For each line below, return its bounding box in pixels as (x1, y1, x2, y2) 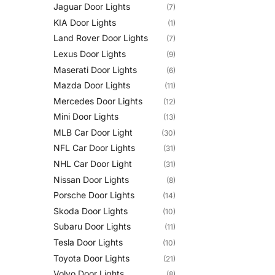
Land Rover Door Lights (53, 33, 148, 44)
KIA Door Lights (53, 17, 116, 28)
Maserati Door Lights (53, 64, 137, 75)
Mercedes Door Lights (53, 95, 142, 106)
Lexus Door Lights (53, 48, 126, 59)
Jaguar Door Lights (53, 1, 130, 12)
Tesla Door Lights (53, 237, 123, 248)
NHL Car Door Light (53, 158, 132, 169)
